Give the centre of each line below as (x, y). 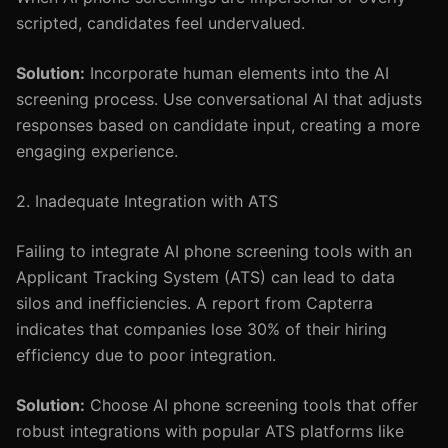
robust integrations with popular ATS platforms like (210, 431)
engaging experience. (97, 151)
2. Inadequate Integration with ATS (147, 201)
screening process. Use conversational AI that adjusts (219, 99)
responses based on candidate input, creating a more (218, 125)
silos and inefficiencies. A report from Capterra (194, 303)
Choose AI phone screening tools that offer (251, 405)
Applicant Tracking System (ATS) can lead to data (205, 277)
